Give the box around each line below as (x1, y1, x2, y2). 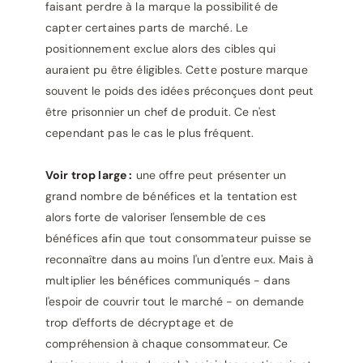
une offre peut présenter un (132, 168, 287, 182)
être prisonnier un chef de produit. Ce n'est (45, 105, 277, 119)
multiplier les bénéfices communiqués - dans (45, 273, 291, 288)
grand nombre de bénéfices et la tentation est (45, 189, 298, 203)
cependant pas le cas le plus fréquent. (45, 126, 254, 140)
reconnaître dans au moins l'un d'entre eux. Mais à (45, 252, 314, 267)
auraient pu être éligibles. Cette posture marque (45, 62, 308, 77)
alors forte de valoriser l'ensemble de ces (45, 210, 266, 224)
